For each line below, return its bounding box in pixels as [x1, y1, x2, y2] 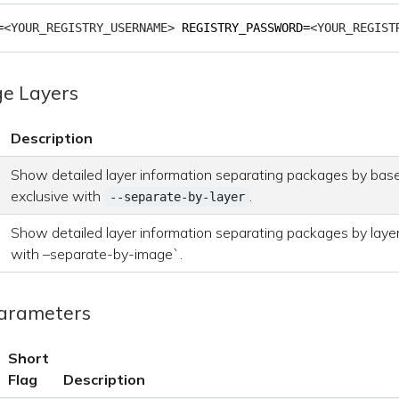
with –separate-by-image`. [11, 245, 183, 263]
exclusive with [11, 187, 105, 205]
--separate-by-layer [109, 190, 245, 204]
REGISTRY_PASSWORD [182, 20, 304, 35]
